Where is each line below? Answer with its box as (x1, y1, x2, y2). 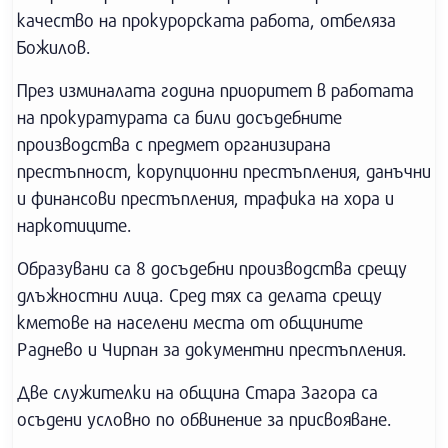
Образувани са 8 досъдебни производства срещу (17, 257, 407, 279)
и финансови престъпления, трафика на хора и (17, 187, 394, 209)
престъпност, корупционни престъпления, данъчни (17, 160, 431, 182)
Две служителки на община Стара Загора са (17, 381, 378, 403)
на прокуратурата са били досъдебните (17, 106, 342, 128)
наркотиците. (17, 214, 132, 236)
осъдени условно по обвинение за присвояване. (17, 408, 392, 430)
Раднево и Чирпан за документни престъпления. (17, 338, 407, 360)
